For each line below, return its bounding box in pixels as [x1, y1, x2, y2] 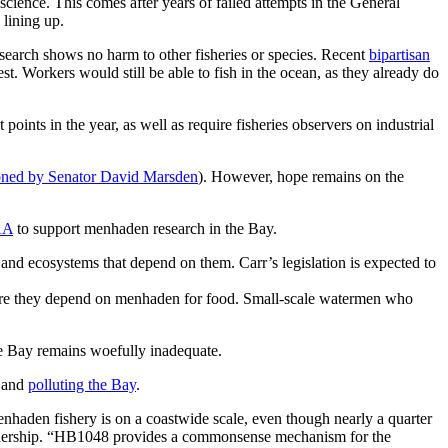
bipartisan [369, 46, 430, 64]
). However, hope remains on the [198, 168, 404, 186]
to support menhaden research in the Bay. [13, 220, 277, 238]
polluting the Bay [28, 376, 136, 394]
